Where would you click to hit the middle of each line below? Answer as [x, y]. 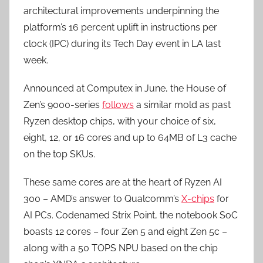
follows [118, 105]
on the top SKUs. [60, 154]
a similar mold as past [182, 105]
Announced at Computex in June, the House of [125, 88]
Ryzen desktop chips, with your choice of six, [120, 121]
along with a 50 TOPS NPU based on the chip [121, 248]
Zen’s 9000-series [63, 105]
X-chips [198, 199]
